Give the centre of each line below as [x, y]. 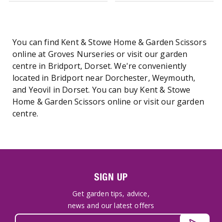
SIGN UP [111, 177]
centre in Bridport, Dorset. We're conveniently [100, 66]
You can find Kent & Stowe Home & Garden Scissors [110, 42]
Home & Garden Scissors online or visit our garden [108, 102]
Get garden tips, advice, [111, 194]
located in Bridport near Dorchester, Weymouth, [104, 78]
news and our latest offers [111, 205]
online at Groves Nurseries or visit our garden [100, 54]
